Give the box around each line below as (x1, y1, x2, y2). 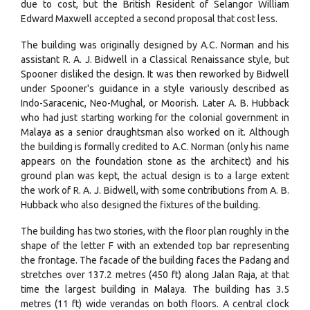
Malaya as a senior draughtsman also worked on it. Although (21, 127, 289, 138)
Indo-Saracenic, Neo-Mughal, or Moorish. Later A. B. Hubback (21, 98, 289, 109)
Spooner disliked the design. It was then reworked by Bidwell (21, 69, 289, 80)
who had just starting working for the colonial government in (21, 112, 289, 124)
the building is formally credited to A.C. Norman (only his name (21, 141, 289, 153)
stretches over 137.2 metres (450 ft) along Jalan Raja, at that (21, 268, 289, 280)
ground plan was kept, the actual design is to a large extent (21, 170, 289, 182)
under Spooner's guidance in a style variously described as (21, 83, 289, 95)
